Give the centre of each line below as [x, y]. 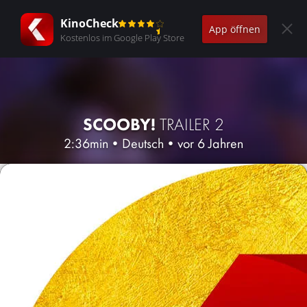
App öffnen [235, 29]
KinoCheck [89, 23]
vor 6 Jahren [210, 143]
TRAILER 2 [192, 124]
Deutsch [143, 143]
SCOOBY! [121, 124]
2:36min [86, 143]
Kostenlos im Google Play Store [122, 37]
